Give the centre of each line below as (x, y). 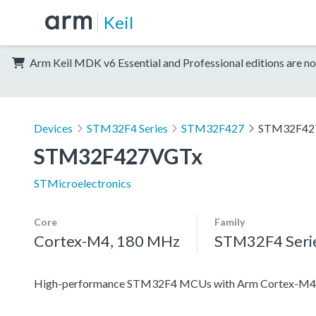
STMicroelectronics (83, 183)
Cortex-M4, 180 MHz (107, 241)
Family (230, 221)
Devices (53, 128)
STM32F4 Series (127, 128)
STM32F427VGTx (118, 156)
